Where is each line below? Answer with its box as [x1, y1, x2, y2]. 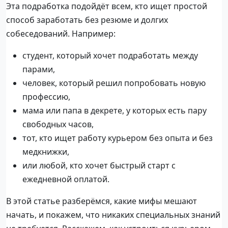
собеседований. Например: [6, 27, 116, 39]
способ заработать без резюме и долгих [6, 14, 168, 25]
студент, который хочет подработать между [22, 49, 198, 61]
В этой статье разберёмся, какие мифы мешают [6, 195, 197, 207]
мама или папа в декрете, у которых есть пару [22, 104, 207, 116]
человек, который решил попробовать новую [22, 77, 206, 89]
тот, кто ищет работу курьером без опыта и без [22, 132, 213, 144]
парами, [22, 63, 55, 75]
